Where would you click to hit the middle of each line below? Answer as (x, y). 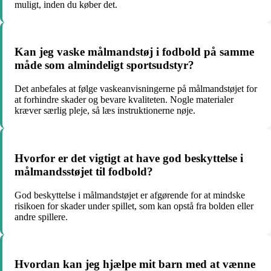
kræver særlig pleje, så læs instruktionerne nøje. (105, 111)
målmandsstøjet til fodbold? (84, 171)
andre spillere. (41, 217)
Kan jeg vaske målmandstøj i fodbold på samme (134, 52)
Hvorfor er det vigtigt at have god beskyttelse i (129, 158)
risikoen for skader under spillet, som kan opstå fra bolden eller (134, 206)
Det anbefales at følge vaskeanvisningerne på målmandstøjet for (136, 89)
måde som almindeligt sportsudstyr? (104, 65)
